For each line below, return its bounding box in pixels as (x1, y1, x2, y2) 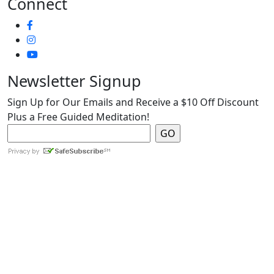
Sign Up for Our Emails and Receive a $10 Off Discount (7, 95, 259, 109)
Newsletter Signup (7, 70, 141, 92)
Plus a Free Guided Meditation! (7, 110, 149, 124)
